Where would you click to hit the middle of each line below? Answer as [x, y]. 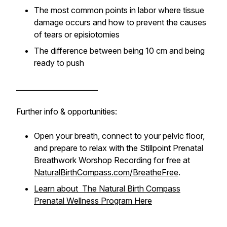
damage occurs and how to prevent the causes [120, 22]
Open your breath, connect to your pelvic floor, [119, 136]
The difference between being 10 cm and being [119, 51]
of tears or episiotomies [77, 34]
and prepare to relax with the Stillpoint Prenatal [119, 148]
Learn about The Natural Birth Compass [107, 188]
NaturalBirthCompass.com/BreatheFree [106, 172]
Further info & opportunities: [67, 111]
